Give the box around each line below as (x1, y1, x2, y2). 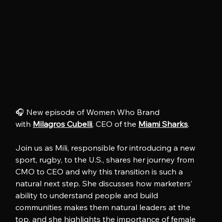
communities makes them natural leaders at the (15, 202, 193, 212)
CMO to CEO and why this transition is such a (15, 166, 185, 176)
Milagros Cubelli (33, 118, 93, 129)
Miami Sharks (138, 118, 188, 129)
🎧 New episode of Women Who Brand (15, 107, 162, 117)
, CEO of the (92, 118, 139, 129)
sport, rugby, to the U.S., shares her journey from (15, 154, 197, 165)
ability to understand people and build (15, 190, 161, 200)
